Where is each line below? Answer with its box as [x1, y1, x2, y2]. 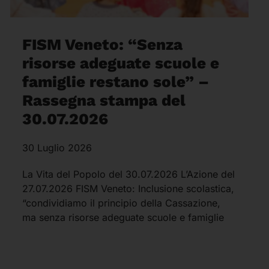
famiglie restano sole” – [22, 73, 210, 91]
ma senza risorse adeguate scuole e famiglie [22, 211, 225, 224]
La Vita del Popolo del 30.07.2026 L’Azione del [22, 168, 235, 181]
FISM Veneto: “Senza [22, 35, 183, 54]
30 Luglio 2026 [22, 142, 92, 154]
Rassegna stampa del [22, 91, 186, 110]
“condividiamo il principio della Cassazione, [22, 197, 221, 210]
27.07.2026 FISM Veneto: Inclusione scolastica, [22, 183, 235, 195]
